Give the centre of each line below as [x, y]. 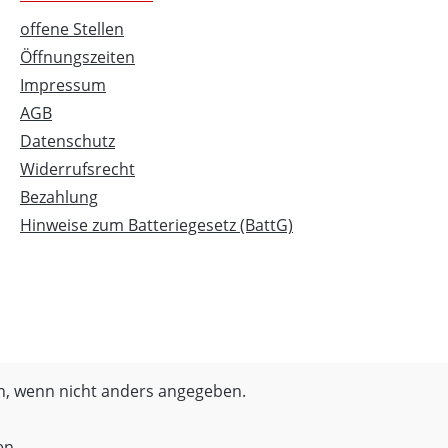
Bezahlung [59, 197]
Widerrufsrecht [77, 169]
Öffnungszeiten [77, 57]
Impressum [63, 85]
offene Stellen [72, 29]
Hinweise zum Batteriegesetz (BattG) [156, 225]
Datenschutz [67, 141]
